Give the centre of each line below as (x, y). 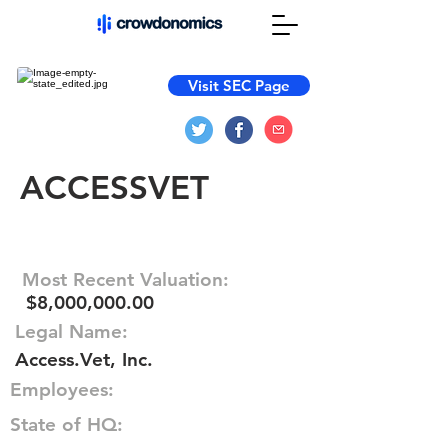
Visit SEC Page (239, 85)
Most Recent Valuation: (125, 279)
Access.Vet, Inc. (84, 359)
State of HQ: (66, 424)
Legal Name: (71, 331)
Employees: (62, 389)
